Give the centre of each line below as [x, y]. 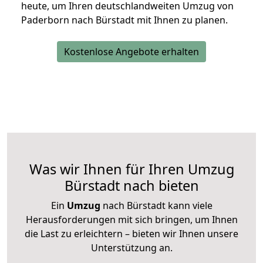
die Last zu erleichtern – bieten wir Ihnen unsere [131, 234]
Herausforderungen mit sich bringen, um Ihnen [131, 220]
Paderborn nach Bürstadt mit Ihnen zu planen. [124, 20]
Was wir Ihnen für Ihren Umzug [131, 169]
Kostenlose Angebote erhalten [131, 52]
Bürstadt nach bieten [131, 186]
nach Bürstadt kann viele [156, 206]
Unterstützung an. [131, 248]
